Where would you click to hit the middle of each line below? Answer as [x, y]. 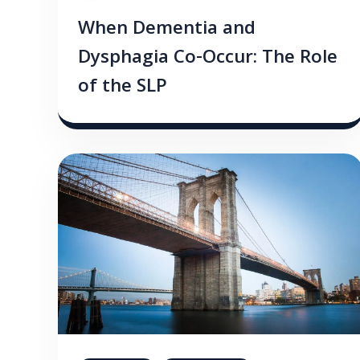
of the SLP [123, 88]
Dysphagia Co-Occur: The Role [208, 59]
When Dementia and [167, 30]
